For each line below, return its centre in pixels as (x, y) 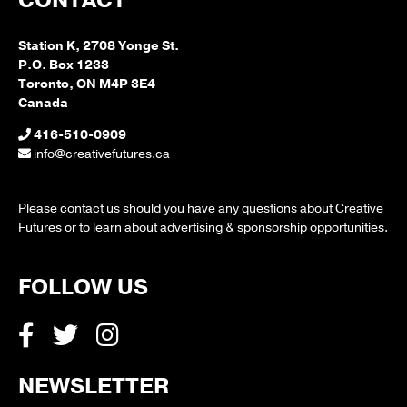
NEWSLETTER (94, 386)
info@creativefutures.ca (102, 154)
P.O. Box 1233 (64, 65)
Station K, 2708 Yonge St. (99, 46)
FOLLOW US (83, 287)
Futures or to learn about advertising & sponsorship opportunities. (203, 228)
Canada (43, 103)
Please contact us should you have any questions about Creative (201, 208)
